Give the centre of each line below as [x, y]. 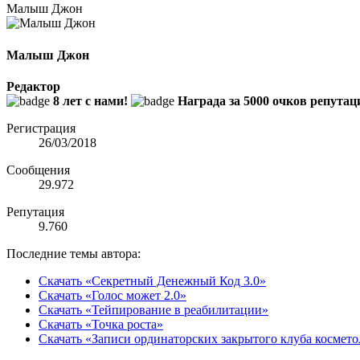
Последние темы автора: [74, 253]
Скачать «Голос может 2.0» [112, 295]
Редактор [33, 86]
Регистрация [41, 128]
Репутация [35, 211]
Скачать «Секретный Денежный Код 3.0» [152, 280]
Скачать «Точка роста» [101, 324]
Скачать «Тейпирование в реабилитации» [153, 309]
